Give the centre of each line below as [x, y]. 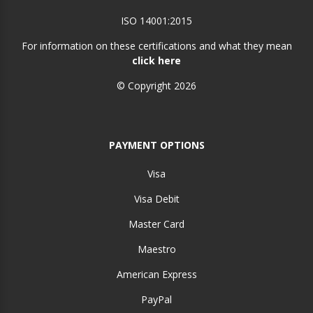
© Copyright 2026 [156, 86]
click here [156, 61]
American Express [156, 275]
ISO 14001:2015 [156, 21]
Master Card [156, 224]
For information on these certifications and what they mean [156, 46]
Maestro [156, 249]
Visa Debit [156, 199]
